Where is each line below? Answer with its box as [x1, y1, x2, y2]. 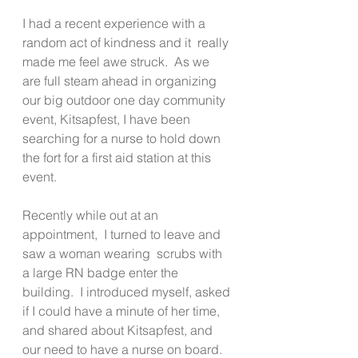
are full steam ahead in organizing [22, 72, 220, 89]
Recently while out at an [22, 206, 161, 223]
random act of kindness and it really [22, 34, 232, 50]
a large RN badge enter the [22, 264, 181, 280]
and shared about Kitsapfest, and [22, 321, 216, 338]
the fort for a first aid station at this [22, 149, 214, 165]
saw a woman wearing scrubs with [22, 245, 225, 261]
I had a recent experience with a [22, 14, 209, 31]
